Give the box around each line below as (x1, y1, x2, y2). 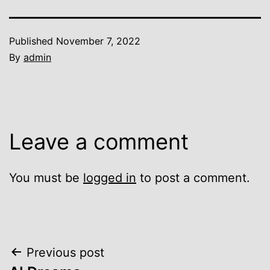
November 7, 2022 (56, 34, 140, 47)
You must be (9, 170, 83, 185)
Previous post (27, 245, 104, 260)
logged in (83, 170, 136, 185)
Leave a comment (9, 128, 189, 155)
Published (9, 34, 56, 47)
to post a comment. (136, 170, 250, 185)
